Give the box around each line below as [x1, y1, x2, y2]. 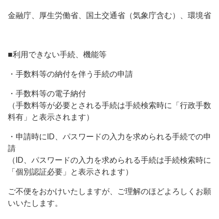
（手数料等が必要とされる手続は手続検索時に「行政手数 [8, 101, 211, 110]
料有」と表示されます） [8, 113, 94, 122]
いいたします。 [8, 199, 63, 208]
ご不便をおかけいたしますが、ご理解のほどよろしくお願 [8, 187, 211, 196]
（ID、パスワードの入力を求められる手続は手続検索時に [8, 156, 211, 165]
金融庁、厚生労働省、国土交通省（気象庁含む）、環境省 [8, 11, 211, 20]
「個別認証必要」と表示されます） [8, 168, 133, 176]
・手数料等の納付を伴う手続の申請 [8, 70, 133, 79]
